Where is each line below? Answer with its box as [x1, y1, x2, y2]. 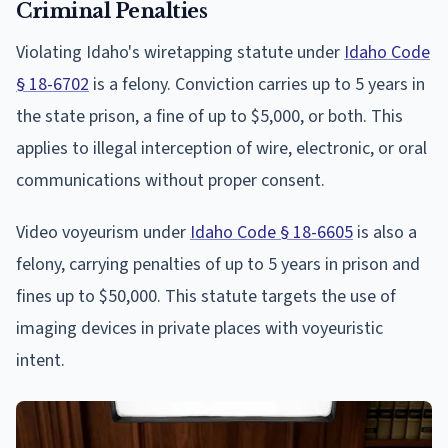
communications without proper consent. [16, 168, 325, 194]
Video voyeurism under [16, 220, 190, 246]
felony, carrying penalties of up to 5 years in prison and [16, 252, 420, 278]
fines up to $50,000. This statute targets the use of [16, 284, 396, 310]
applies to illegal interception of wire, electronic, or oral [16, 136, 427, 162]
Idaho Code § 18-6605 [190, 220, 353, 246]
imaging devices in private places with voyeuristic [16, 316, 383, 342]
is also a [353, 220, 417, 246]
